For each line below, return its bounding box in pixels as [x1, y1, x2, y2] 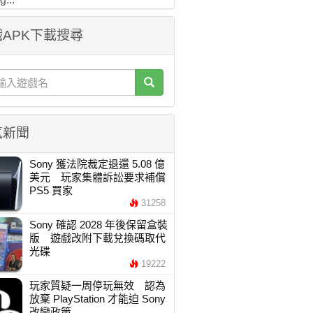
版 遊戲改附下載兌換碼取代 [29, 232, 166, 244]
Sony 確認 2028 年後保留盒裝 [29, 219, 168, 231]
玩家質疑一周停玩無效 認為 [29, 279, 166, 291]
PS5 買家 [29, 184, 73, 196]
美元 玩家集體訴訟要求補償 [29, 171, 166, 183]
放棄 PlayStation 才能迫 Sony [29, 293, 166, 305]
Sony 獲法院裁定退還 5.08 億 [29, 158, 165, 170]
